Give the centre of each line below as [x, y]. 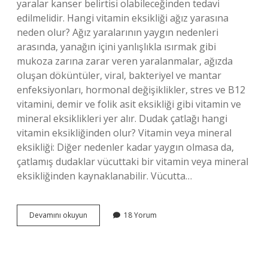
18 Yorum [140, 215]
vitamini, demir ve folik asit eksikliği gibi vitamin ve [129, 104]
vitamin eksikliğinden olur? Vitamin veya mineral [124, 133]
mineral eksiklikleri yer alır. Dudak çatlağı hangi [122, 118]
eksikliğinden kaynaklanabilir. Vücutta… [104, 176]
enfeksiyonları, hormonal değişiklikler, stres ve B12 [131, 90]
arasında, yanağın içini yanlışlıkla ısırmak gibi [116, 47]
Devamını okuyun [58, 215]
